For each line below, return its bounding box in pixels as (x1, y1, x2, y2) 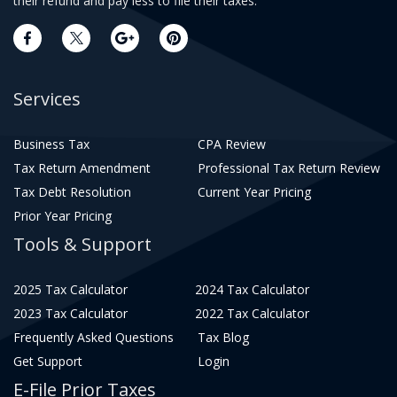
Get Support (13, 353, 82, 370)
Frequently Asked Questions (13, 329, 174, 346)
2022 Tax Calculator (194, 305, 309, 322)
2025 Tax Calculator (13, 281, 128, 298)
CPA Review (197, 136, 266, 152)
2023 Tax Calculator (13, 305, 128, 322)
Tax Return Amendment (13, 160, 151, 176)
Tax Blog (197, 329, 249, 346)
